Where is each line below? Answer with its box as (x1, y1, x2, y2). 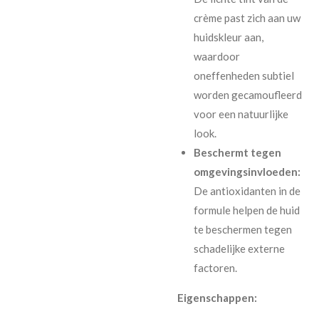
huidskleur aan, (193, 30, 263, 43)
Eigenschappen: (177, 291, 257, 304)
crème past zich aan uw (193, 11, 300, 24)
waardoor (193, 49, 240, 63)
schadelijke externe (193, 241, 285, 255)
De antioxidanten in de (193, 184, 300, 197)
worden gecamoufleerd (193, 88, 302, 101)
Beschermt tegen (193, 145, 281, 159)
